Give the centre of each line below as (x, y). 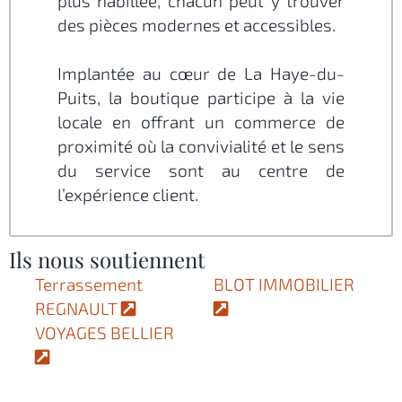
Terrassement (88, 284)
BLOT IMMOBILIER (286, 284)
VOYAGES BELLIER (106, 332)
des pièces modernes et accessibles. (197, 24)
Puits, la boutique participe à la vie (201, 97)
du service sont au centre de (201, 170)
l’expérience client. (128, 194)
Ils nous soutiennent (107, 259)
